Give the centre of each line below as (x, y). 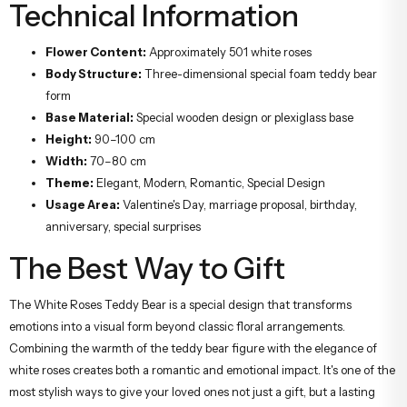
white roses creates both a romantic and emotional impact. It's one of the (202, 369)
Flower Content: (96, 51)
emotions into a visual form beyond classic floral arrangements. (177, 326)
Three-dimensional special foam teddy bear (259, 73)
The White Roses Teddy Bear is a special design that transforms (180, 304)
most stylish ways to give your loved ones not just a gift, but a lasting (192, 391)
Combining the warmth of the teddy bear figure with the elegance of (193, 347)
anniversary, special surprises (123, 226)
